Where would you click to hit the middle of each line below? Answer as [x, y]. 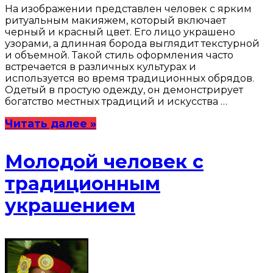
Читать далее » [51, 123]
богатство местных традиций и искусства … [116, 101]
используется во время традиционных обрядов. [129, 78]
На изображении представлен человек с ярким [128, 9]
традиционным [83, 183]
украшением [70, 205]
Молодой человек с [104, 161]
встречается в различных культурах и [101, 66]
